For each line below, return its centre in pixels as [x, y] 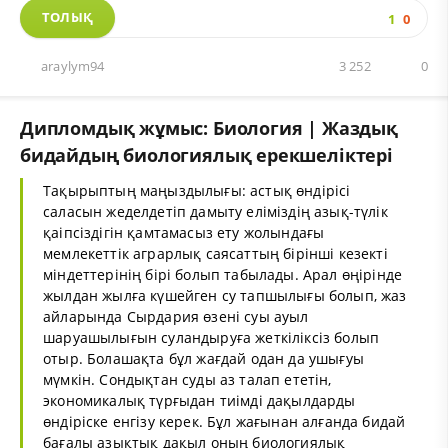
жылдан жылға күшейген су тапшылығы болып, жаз [225, 296]
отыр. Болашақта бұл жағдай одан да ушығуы [203, 359]
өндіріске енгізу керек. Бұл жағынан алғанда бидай [224, 422]
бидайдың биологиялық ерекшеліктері [206, 154]
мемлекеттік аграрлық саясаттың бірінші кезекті [215, 254]
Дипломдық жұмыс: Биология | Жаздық [209, 127]
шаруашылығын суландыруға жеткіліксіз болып [211, 338]
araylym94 [73, 67]
